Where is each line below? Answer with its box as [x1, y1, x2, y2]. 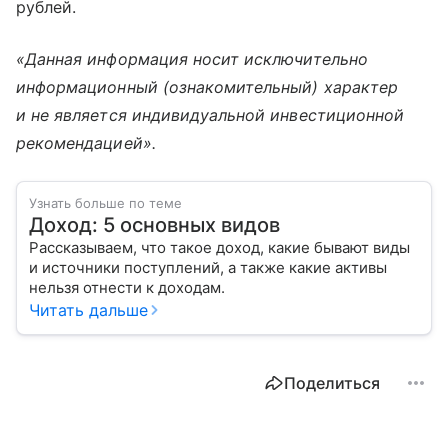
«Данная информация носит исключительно [16, 48, 368, 69]
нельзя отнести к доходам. [29, 277, 241, 297]
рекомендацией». [16, 132, 156, 153]
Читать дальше [29, 299, 148, 320]
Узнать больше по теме [29, 194, 182, 211]
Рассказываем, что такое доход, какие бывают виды [29, 237, 410, 257]
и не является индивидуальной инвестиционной [16, 104, 405, 125]
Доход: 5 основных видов [29, 212, 280, 237]
